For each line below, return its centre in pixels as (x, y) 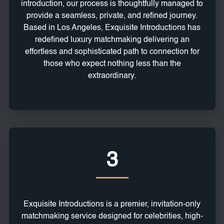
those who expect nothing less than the (112, 64)
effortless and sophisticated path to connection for (112, 52)
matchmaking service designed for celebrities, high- (112, 217)
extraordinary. (112, 76)
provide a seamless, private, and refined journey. (112, 16)
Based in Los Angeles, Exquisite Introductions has (112, 28)
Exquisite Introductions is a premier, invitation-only (112, 205)
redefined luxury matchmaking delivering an (112, 40)
